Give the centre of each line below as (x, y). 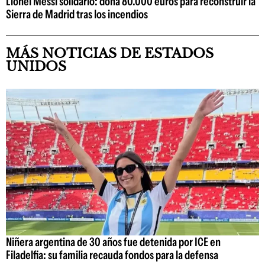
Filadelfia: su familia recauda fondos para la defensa (112, 255)
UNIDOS (36, 67)
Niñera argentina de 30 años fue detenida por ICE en (113, 242)
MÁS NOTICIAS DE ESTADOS (110, 54)
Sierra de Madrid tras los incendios (77, 14)
